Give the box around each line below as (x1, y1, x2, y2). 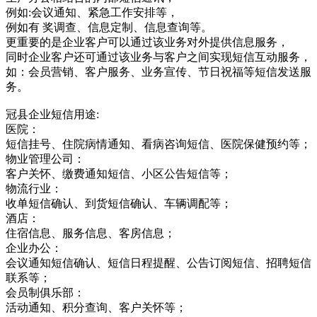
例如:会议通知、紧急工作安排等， (6, 6, 178, 18)
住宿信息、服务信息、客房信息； (6, 226, 175, 239)
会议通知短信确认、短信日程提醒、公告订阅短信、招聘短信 (6, 256, 311, 269)
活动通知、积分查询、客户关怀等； (6, 301, 187, 313)
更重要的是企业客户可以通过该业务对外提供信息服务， (6, 35, 289, 48)
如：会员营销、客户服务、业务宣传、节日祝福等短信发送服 (6, 65, 311, 78)
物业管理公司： (6, 152, 85, 165)
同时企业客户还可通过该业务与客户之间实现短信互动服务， (6, 50, 311, 63)
